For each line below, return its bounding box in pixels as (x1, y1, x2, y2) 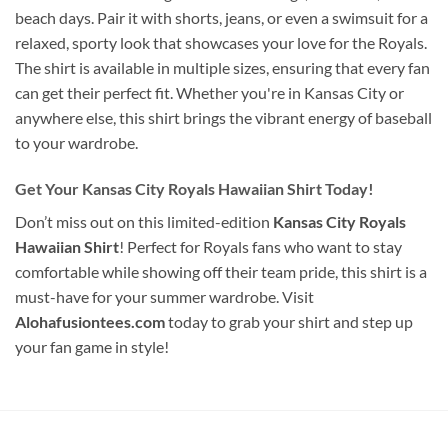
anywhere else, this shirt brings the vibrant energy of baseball (15, 108, 432, 128)
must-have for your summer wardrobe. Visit (15, 287, 314, 307)
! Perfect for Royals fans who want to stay (119, 237, 402, 257)
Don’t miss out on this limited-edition (15, 212, 273, 232)
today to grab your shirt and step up (165, 312, 413, 332)
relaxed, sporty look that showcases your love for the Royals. (15, 33, 427, 53)
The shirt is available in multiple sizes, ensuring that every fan (15, 58, 430, 78)
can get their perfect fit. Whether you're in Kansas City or (15, 83, 404, 103)
